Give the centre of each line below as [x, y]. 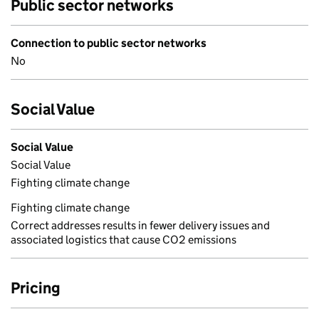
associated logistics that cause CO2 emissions [124, 240]
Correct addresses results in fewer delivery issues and [140, 225]
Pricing [36, 288]
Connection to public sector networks [109, 43]
